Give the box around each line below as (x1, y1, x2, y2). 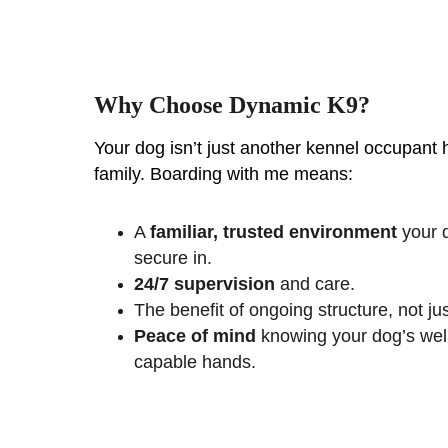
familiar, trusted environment (150, 222, 398, 242)
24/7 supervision (134, 274, 276, 294)
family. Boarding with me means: (94, 164, 354, 184)
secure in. (134, 248, 213, 268)
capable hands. (134, 352, 257, 372)
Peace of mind (134, 326, 257, 346)
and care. (275, 274, 356, 294)
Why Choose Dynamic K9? (94, 92, 371, 118)
